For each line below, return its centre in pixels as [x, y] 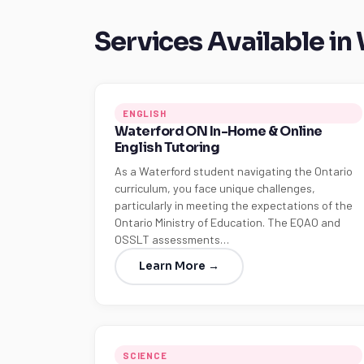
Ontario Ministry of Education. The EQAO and [227, 222]
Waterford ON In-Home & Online [219, 131]
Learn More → [179, 266]
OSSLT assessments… [172, 239]
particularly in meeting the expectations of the [234, 205]
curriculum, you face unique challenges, [215, 188]
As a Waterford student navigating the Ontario [234, 171]
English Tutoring [167, 147]
